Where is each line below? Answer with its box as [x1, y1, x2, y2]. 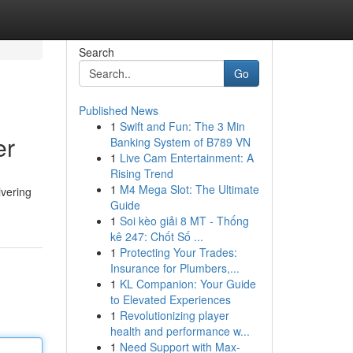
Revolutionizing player [119, 307, 229, 323]
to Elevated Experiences [110, 292, 231, 307]
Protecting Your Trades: [119, 244, 237, 260]
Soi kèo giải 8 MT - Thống [119, 213, 249, 229]
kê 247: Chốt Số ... [110, 229, 203, 244]
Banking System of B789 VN [110, 134, 251, 150]
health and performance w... [110, 323, 250, 339]
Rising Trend [110, 165, 173, 181]
